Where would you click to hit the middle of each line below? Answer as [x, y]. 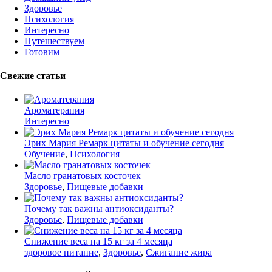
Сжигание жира [179, 253]
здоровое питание [61, 253]
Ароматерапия [54, 110]
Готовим [42, 52]
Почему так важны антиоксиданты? [99, 209]
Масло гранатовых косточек [83, 176]
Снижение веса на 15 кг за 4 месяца [98, 242]
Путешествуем [54, 41]
